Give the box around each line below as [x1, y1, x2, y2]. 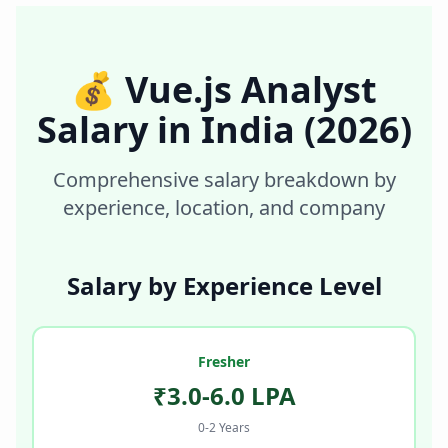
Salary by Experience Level [66, 268, 382, 302]
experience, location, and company [63, 193, 385, 221]
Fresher [198, 351, 250, 371]
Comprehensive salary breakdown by [52, 165, 396, 193]
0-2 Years [198, 418, 250, 436]
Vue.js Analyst [125, 64, 377, 114]
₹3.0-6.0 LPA [152, 378, 296, 412]
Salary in [36, 104, 201, 154]
